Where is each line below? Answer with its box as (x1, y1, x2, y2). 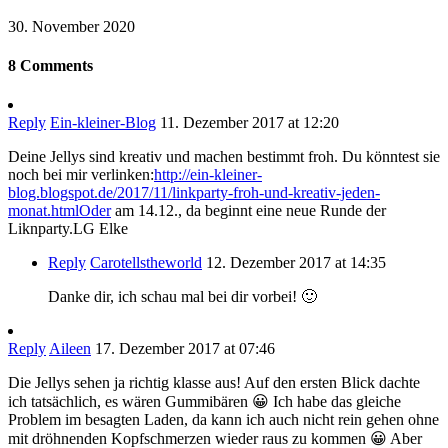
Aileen (49, 340, 91, 358)
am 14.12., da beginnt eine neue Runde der (111, 202, 386, 220)
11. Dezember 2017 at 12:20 (160, 114, 339, 132)
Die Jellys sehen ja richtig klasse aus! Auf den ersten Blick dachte (8, 374, 420, 392)
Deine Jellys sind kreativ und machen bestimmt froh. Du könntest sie (8, 148, 440, 166)
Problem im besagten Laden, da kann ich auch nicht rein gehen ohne (8, 411, 439, 429)
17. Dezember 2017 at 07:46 (95, 340, 275, 358)
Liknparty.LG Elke (8, 220, 128, 238)
